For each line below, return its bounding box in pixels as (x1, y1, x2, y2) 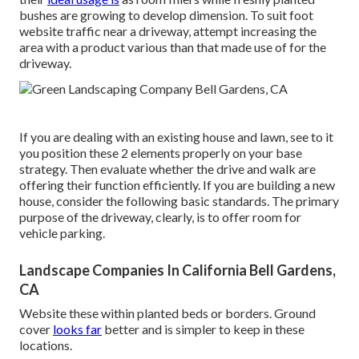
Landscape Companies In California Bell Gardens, (19, 260, 336, 279)
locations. (19, 337, 72, 353)
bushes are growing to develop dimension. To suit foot (19, 6, 313, 22)
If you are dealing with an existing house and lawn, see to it (19, 128, 333, 144)
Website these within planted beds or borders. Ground (19, 305, 316, 321)
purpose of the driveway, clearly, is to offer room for (19, 208, 301, 224)
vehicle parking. (19, 224, 105, 240)
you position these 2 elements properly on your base (19, 144, 302, 160)
